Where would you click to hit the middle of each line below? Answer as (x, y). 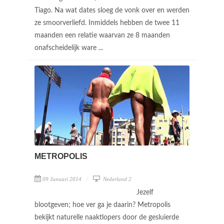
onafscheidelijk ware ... (70, 48)
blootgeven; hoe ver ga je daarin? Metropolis (102, 205)
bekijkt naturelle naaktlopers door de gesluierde (107, 218)
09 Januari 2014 (62, 179)
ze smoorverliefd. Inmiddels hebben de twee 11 (107, 23)
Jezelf (145, 193)
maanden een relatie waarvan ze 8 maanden (102, 35)
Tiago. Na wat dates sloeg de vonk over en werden (112, 10)
